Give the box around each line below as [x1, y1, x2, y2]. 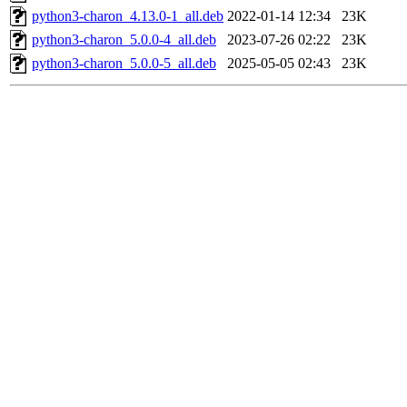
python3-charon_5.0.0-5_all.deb [32, 55, 216, 72]
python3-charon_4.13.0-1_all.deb [32, 8, 223, 25]
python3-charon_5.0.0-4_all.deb [32, 32, 216, 48]
